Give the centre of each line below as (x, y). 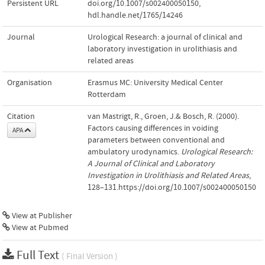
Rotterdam (107, 94)
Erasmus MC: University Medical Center (155, 83)
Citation (21, 116)
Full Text (39, 255)
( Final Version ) (90, 256)
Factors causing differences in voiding (153, 128)
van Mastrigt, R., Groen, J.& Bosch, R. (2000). (163, 116)
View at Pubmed (39, 227)
